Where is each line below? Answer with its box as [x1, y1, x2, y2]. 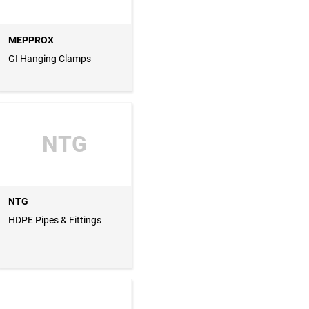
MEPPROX [8, 34, 54, 46]
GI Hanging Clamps [8, 53, 91, 65]
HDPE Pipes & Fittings [8, 215, 101, 226]
